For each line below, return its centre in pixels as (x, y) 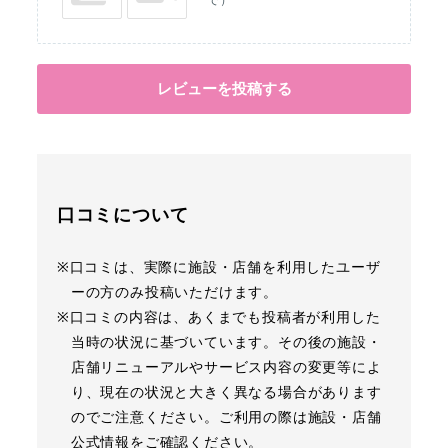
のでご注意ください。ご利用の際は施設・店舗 (226, 416)
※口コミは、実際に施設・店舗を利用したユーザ (218, 266)
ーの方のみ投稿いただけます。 (174, 291)
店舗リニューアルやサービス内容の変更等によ (226, 366)
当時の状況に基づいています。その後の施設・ (226, 341)
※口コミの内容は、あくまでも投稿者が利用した (218, 316)
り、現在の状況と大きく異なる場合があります (226, 391)
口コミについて (122, 213)
